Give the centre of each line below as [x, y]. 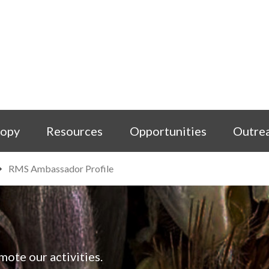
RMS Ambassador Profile [61, 168]
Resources [75, 131]
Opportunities [168, 131]
